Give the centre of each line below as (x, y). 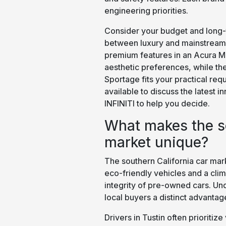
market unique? (156, 142)
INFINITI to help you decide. (157, 103)
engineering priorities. (146, 10)
